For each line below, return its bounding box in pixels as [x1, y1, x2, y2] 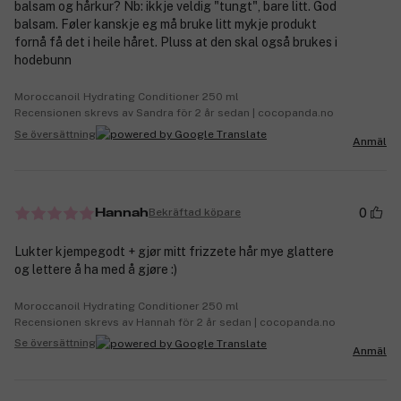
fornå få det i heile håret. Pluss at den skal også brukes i [14, 35, 337, 50]
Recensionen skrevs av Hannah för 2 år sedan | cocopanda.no [14, 315, 336, 328]
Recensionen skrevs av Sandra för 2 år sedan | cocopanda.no [14, 107, 334, 120]
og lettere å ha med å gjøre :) [14, 261, 177, 277]
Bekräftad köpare [149, 206, 241, 219]
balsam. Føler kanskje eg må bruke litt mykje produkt [14, 17, 317, 32]
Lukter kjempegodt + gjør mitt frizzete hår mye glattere [14, 243, 334, 259]
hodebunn [14, 53, 72, 68]
